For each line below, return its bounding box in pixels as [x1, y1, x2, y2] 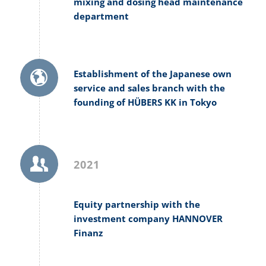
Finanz [73, 227, 103, 239]
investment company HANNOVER [73, 213, 223, 225]
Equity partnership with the [73, 198, 200, 211]
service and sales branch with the [73, 81, 225, 94]
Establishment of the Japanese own [73, 67, 232, 80]
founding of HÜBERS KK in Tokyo [73, 96, 217, 108]
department [73, 9, 129, 22]
